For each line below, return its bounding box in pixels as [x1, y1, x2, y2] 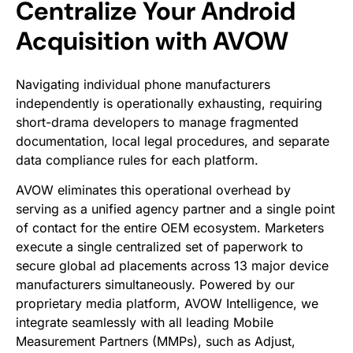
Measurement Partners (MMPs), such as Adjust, [16, 333, 295, 350]
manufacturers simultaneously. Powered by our [16, 277, 295, 293]
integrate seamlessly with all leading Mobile [16, 314, 273, 331]
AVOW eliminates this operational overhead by [16, 182, 291, 199]
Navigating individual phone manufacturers [16, 76, 270, 93]
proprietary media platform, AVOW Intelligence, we [16, 295, 318, 312]
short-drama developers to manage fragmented [16, 114, 299, 131]
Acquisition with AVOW [16, 24, 288, 58]
